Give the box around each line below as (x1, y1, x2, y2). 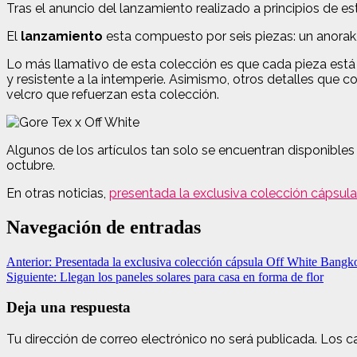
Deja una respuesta (6, 299, 131, 316)
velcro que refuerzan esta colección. (6, 86, 219, 102)
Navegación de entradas (6, 216, 201, 237)
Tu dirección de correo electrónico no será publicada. (6, 331, 317, 347)
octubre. (6, 157, 55, 173)
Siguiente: (6, 269, 60, 284)
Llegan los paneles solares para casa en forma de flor (60, 269, 324, 284)
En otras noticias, (6, 185, 109, 201)
